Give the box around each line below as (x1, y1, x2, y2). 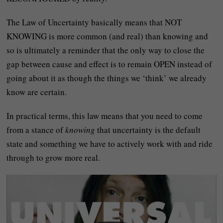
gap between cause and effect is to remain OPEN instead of (6, 58, 213, 70)
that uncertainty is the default (95, 123, 201, 135)
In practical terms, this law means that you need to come (6, 110, 203, 121)
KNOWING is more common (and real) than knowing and (6, 30, 209, 42)
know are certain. (6, 86, 67, 98)
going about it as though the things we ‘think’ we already (6, 72, 207, 84)
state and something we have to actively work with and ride (6, 137, 213, 149)
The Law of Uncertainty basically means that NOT (6, 16, 182, 28)
